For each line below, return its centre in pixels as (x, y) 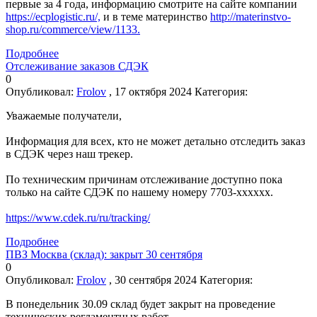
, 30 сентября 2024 (153, 279)
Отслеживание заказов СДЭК (77, 66)
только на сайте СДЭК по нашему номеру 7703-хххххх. (139, 192)
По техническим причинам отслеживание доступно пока (144, 179)
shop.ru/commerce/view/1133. (73, 29)
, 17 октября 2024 (150, 91)
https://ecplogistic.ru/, (53, 16)
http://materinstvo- (250, 16)
